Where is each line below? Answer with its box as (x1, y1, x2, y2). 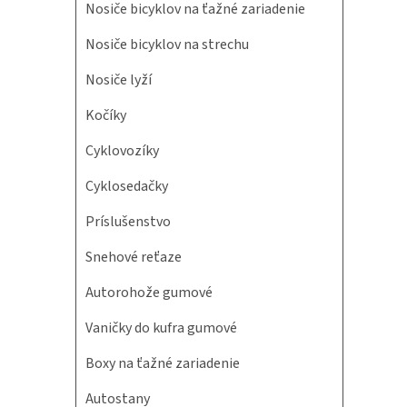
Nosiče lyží (85, 70, 152, 90)
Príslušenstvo (85, 212, 171, 232)
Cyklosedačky (85, 176, 168, 196)
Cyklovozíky (85, 141, 159, 161)
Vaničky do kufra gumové (85, 318, 237, 338)
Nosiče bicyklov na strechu (85, 35, 249, 55)
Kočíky (85, 105, 126, 125)
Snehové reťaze (85, 247, 182, 267)
